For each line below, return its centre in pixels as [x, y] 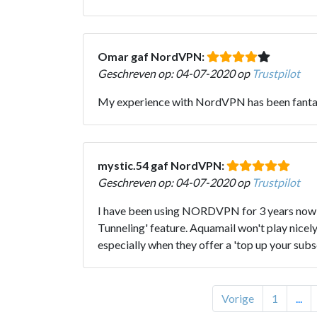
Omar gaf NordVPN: [152, 56]
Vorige [238, 298]
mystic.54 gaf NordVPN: [162, 165]
